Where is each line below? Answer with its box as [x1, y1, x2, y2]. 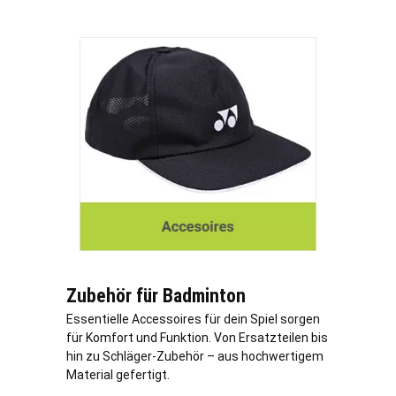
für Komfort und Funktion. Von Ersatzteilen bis [66, 331, 328, 346]
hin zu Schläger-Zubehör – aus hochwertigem [66, 349, 324, 364]
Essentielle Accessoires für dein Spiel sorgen [66, 312, 320, 327]
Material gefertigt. [66, 368, 170, 383]
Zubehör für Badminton [66, 285, 246, 308]
